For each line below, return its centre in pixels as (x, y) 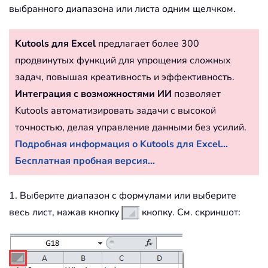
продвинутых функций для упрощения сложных (123, 61)
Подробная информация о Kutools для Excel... (121, 144)
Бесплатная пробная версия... (85, 161)
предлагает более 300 (147, 44)
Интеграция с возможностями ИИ (93, 94)
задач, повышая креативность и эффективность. (125, 77)
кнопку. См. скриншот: (190, 213)
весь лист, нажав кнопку (65, 213)
